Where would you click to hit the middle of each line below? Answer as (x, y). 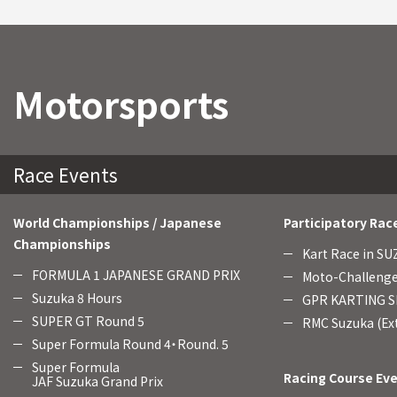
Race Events (66, 175)
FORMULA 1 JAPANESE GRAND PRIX (136, 275)
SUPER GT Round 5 (88, 321)
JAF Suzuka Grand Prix (97, 381)
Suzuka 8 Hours (77, 298)
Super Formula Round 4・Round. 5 (130, 344)
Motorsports (121, 104)
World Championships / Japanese (117, 222)
